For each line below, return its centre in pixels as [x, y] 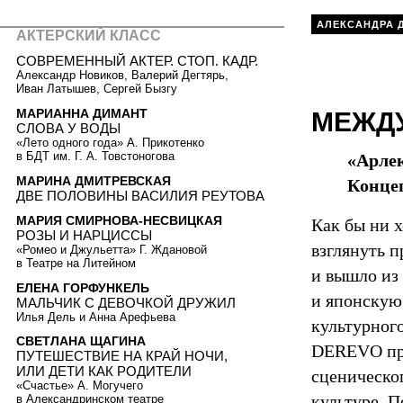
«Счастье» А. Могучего [80, 386]
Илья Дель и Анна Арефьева [96, 317]
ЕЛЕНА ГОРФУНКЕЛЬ [83, 287]
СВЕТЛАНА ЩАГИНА [81, 341]
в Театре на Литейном [76, 264]
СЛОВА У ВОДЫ [68, 128]
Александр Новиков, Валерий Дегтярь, [122, 76]
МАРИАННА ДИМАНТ [82, 113]
